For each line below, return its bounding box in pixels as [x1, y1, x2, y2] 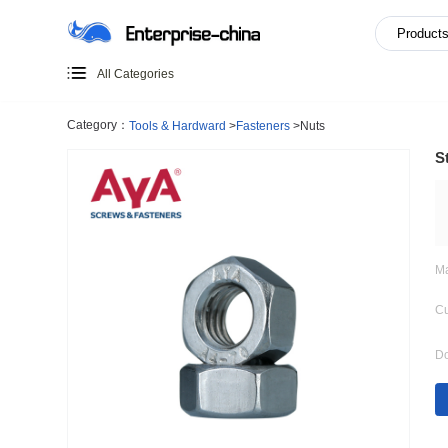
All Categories [114, 79, 207, 95]
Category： [80, 139, 154, 156]
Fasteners [281, 141, 346, 157]
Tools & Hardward [153, 141, 270, 157]
